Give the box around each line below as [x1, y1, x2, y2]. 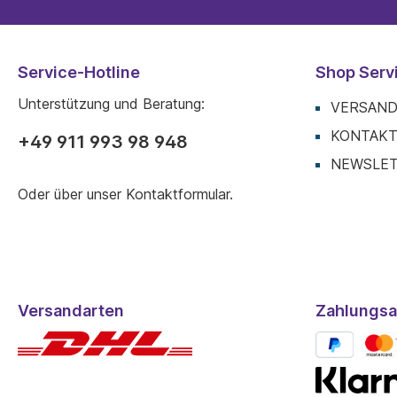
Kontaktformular [126, 185, 230, 203]
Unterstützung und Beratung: [18, 95, 205, 113]
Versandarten [18, 301, 124, 320]
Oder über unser [18, 185, 126, 203]
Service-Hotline [18, 63, 140, 82]
